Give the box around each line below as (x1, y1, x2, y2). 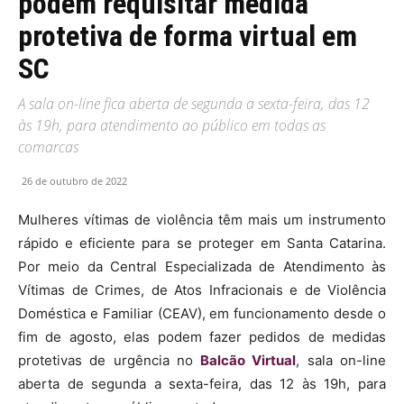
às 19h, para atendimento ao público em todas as (18, 115, 326, 135)
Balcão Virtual (193, 352, 297, 369)
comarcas (18, 137, 78, 157)
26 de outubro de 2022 (22, 174, 127, 188)
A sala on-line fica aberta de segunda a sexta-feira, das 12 (18, 94, 370, 114)
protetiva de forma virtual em (18, 19, 357, 53)
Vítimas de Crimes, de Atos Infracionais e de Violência (18, 281, 386, 298)
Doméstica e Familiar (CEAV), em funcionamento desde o (18, 305, 386, 322)
